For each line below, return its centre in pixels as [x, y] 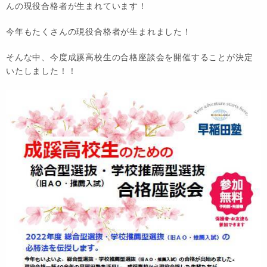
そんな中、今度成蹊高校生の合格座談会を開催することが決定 [130, 58]
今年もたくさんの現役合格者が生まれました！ [99, 32]
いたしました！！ [41, 71]
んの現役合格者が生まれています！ [81, 6]
